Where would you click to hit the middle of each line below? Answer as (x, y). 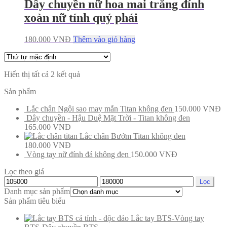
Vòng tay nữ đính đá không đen (78, 154)
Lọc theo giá (24, 171)
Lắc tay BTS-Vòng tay (167, 218)
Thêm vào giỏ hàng (104, 39)
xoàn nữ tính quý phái (81, 17)
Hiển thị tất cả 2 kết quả (42, 74)
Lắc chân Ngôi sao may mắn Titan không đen (99, 108)
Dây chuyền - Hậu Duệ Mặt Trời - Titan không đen (108, 118)
